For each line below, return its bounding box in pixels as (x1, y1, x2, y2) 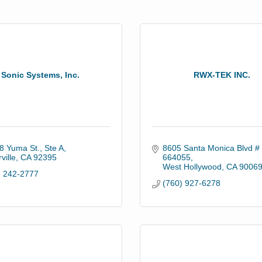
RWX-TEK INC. (194, 70, 250, 80)
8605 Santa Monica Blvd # (162, 143, 260, 153)
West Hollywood (162, 161, 222, 171)
